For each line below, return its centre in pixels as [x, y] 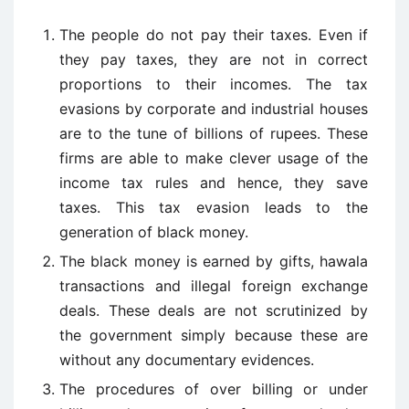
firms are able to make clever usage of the [214, 158]
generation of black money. [154, 232]
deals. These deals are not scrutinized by [214, 310]
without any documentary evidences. [187, 360]
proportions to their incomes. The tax [214, 84]
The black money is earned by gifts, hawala [214, 261]
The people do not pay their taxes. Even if [214, 35]
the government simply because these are [214, 335]
